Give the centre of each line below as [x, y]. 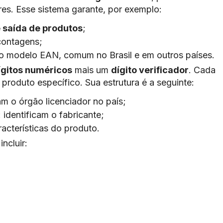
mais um [92, 70]
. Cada [202, 70]
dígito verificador [150, 70]
